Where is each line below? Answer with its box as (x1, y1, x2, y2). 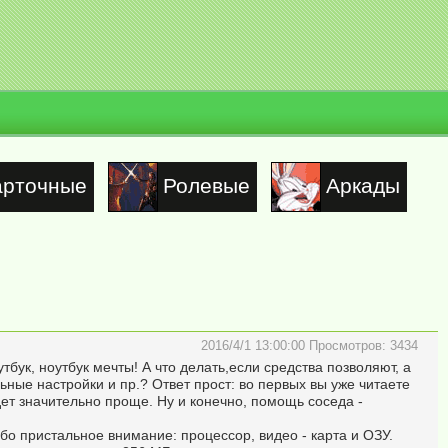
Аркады (325, 173, 400, 198)
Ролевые (162, 173, 250, 198)
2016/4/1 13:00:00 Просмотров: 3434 (201, 338, 418, 353)
